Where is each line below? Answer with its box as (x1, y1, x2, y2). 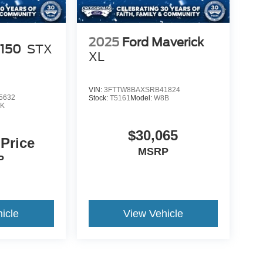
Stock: (88, 94, 110, 102)
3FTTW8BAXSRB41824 (103, 86, 180, 94)
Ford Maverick (122, 35, 204, 49)
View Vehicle (123, 208, 183, 220)
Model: (130, 94, 154, 102)
